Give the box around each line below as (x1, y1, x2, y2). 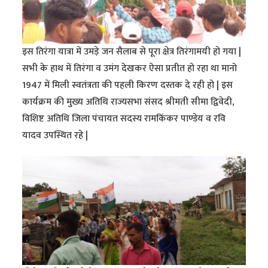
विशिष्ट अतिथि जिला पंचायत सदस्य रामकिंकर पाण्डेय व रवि (22, 111, 226, 127)
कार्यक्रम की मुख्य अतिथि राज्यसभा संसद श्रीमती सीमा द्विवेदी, (22, 94, 235, 111)
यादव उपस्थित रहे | (22, 127, 89, 144)
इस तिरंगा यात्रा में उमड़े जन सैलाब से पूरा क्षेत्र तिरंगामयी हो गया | (22, 44, 242, 60)
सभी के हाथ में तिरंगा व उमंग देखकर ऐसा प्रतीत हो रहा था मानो (22, 60, 237, 77)
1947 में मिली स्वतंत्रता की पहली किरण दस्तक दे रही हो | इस (22, 77, 233, 94)
